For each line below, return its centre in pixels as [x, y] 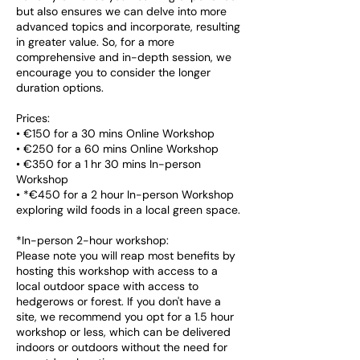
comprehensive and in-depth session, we [124, 57]
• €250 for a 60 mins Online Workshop [117, 149]
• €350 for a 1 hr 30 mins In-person [108, 164]
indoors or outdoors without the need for [122, 348]
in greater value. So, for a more [95, 42]
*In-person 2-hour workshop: [92, 241]
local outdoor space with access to [107, 286]
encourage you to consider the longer [113, 73]
